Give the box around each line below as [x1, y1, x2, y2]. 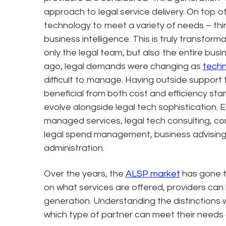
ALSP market [126, 168, 180, 179]
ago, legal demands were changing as [44, 61, 203, 71]
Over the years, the [44, 168, 126, 179]
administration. [44, 143, 104, 153]
